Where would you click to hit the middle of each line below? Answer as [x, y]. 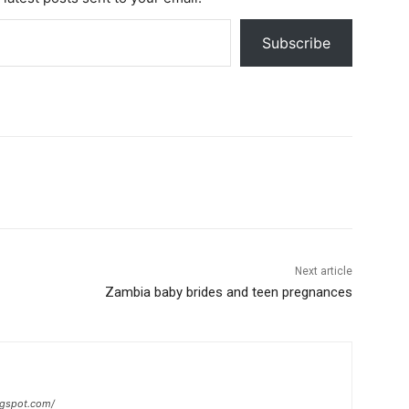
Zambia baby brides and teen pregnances [228, 292]
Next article [323, 271]
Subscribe [296, 42]
